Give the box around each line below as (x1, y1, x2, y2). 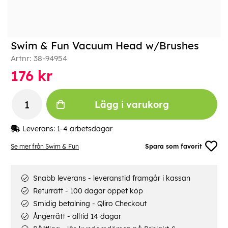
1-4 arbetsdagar (57, 124, 112, 134)
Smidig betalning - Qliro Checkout (31, 199, 147, 209)
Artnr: (11, 53, 34, 64)
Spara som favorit (145, 142, 203, 150)
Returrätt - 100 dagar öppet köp (31, 186, 143, 196)
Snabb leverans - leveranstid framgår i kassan (31, 174, 190, 183)
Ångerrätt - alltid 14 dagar (31, 212, 121, 221)
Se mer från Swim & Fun (11, 142, 79, 150)
